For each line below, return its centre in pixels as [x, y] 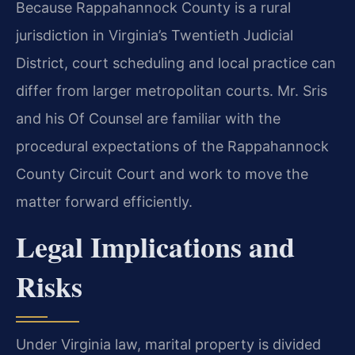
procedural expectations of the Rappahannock [172, 146]
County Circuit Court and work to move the [162, 174]
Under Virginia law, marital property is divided [168, 344]
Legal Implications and [155, 246]
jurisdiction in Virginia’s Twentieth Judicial [155, 35]
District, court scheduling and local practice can [176, 63]
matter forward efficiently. [104, 201]
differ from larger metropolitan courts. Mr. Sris [172, 90]
